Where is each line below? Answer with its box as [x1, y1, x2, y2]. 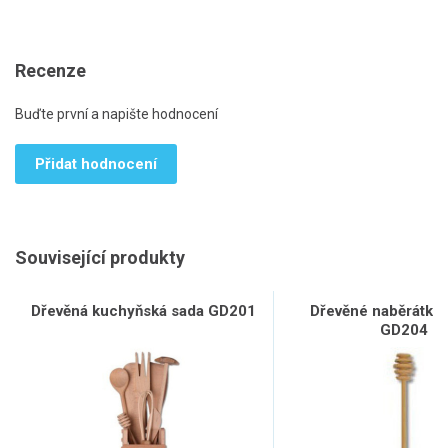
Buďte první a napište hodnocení [15, 106, 218, 123]
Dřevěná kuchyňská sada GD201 [31, 302, 256, 321]
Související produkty [15, 247, 185, 269]
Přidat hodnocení [35, 155, 157, 174]
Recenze [15, 60, 86, 82]
